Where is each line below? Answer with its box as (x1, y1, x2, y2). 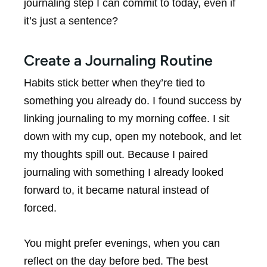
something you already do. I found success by (24, 95, 241, 107)
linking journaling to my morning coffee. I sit (24, 113, 229, 125)
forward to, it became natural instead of (24, 184, 209, 197)
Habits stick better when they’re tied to (24, 77, 205, 89)
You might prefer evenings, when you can (24, 237, 220, 249)
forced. (24, 202, 57, 215)
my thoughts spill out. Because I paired (24, 148, 208, 161)
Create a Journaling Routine (24, 51, 213, 70)
